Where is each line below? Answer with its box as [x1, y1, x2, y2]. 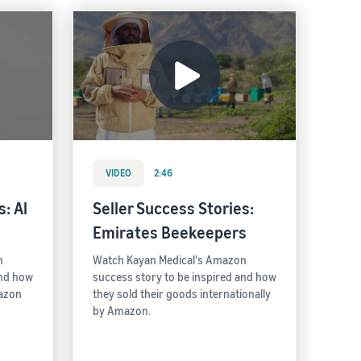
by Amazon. [93, 304, 151, 317]
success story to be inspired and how [93, 270, 276, 284]
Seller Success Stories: [93, 199, 254, 218]
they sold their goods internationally [93, 287, 271, 301]
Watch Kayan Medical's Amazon [93, 253, 247, 267]
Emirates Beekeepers [93, 223, 247, 242]
